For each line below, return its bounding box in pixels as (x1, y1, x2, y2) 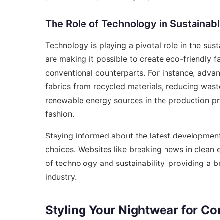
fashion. (45, 109, 74, 119)
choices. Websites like (45, 144, 129, 154)
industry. (45, 171, 77, 182)
